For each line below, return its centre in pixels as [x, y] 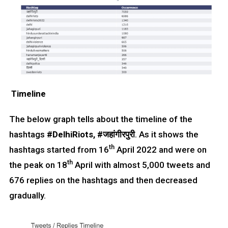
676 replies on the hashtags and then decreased [103, 180]
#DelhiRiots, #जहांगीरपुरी [91, 134]
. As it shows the [166, 134]
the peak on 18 [38, 165]
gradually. [27, 195]
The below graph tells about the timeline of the [101, 119]
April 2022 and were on [160, 149]
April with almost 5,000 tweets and [141, 165]
